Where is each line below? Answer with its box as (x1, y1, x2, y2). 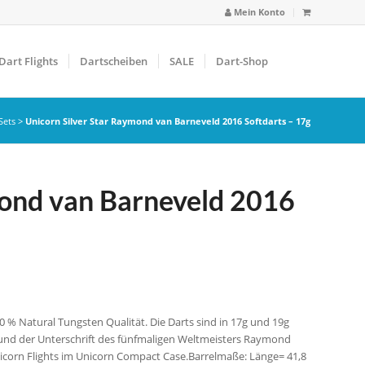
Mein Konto (231, 6, 285, 18)
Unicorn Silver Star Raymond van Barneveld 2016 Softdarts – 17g (25, 115, 310, 127)
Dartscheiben (79, 54, 147, 68)
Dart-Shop (215, 54, 268, 68)
